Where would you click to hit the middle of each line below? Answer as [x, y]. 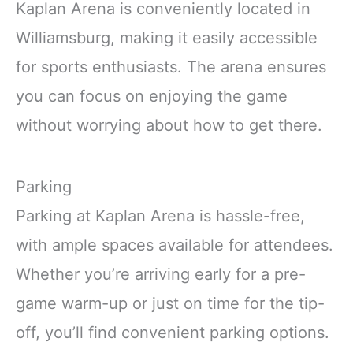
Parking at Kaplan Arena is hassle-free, [160, 216]
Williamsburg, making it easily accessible [167, 38]
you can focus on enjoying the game [152, 97]
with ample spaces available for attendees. [175, 245]
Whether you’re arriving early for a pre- [161, 274]
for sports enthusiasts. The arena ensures [171, 67]
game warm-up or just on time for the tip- [170, 303]
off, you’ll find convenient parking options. [173, 332]
